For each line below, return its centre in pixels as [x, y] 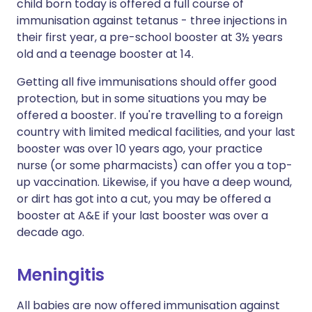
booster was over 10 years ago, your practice [140, 149]
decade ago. [50, 232]
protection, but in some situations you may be [142, 99]
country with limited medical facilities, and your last [156, 132]
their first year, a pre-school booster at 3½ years [150, 37]
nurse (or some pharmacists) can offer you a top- [155, 165]
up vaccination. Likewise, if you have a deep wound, [154, 182]
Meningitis [61, 275]
